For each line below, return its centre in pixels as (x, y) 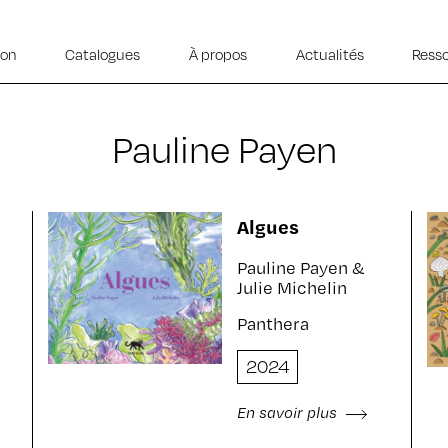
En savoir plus (288, 412)
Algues (267, 226)
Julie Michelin (291, 287)
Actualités (329, 54)
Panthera (272, 323)
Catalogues (103, 54)
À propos (217, 54)
